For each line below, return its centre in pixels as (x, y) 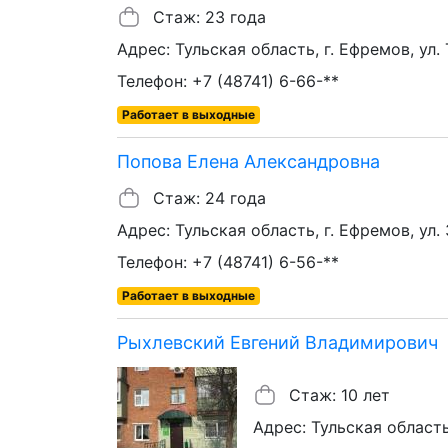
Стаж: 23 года (209, 16)
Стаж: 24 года (209, 197)
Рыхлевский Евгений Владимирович (277, 342)
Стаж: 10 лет (339, 394)
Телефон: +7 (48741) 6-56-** (228, 261)
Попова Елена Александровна (248, 161)
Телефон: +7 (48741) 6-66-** (228, 80)
